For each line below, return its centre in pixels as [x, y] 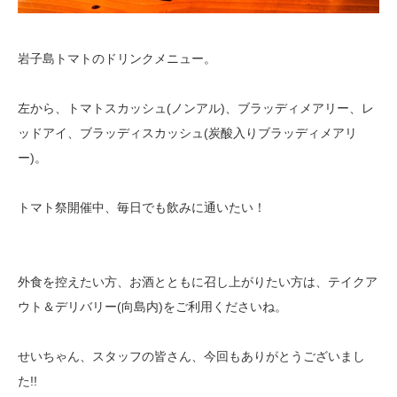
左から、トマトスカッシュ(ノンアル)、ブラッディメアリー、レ [196, 108]
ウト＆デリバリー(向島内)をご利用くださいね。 [152, 306]
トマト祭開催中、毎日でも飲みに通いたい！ [142, 207]
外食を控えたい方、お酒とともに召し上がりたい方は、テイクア [198, 281]
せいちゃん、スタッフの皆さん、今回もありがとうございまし [191, 356]
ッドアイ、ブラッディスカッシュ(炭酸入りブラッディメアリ [187, 132]
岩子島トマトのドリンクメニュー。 [117, 58]
